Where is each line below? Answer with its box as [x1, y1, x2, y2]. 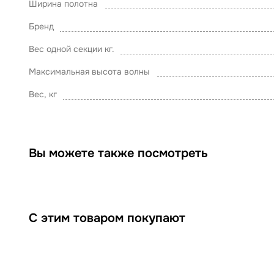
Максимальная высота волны [29, 66, 150, 77]
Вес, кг [29, 89, 57, 100]
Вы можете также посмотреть [29, 146, 208, 161]
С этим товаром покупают [29, 210, 185, 226]
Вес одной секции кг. [29, 43, 114, 54]
